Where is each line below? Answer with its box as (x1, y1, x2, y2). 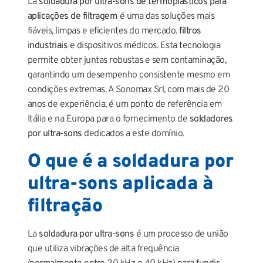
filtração (27, 194, 103, 218)
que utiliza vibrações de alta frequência (27, 242, 179, 255)
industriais (27, 39, 68, 52)
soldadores (189, 113, 233, 125)
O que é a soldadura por (27, 150, 234, 174)
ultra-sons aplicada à (27, 172, 214, 196)
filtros (179, 25, 201, 37)
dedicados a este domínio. (82, 127, 184, 140)
